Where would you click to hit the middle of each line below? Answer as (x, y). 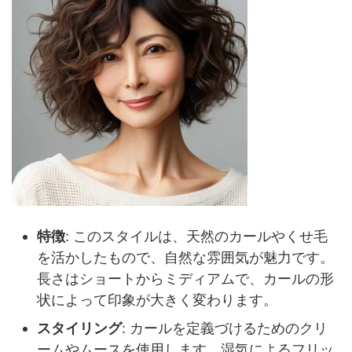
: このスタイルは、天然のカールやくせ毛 (196, 236)
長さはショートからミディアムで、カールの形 (185, 278)
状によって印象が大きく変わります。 (157, 299)
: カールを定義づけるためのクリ (225, 328)
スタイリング (79, 328)
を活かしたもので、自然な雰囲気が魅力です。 (185, 257)
